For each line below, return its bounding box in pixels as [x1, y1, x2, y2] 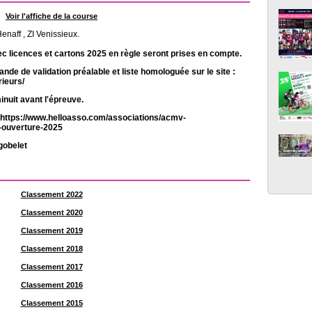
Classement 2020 [20, 208, 83, 217]
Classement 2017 [20, 263, 83, 272]
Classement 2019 [20, 226, 83, 235]
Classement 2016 [20, 281, 83, 290]
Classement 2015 [20, 299, 83, 308]
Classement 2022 [20, 190, 83, 199]
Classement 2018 [20, 244, 83, 253]
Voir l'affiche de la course [6, 12, 97, 21]
